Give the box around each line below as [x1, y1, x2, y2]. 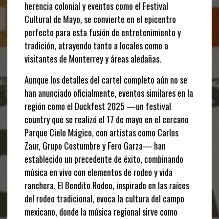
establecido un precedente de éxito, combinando [24, 152, 183, 165]
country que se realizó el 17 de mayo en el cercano [24, 112, 189, 126]
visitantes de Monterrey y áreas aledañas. [24, 52, 161, 65]
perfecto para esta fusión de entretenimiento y [24, 25, 181, 39]
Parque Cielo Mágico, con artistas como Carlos [24, 126, 178, 139]
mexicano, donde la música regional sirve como [24, 205, 177, 218]
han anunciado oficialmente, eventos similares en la [24, 86, 193, 99]
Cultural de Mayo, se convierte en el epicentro [24, 12, 176, 25]
